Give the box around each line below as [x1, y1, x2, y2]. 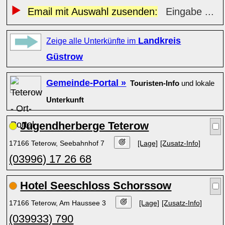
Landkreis [138, 36, 181, 46]
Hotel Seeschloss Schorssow [20, 179, 172, 192]
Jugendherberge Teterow [20, 120, 149, 132]
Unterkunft [46, 96, 84, 104]
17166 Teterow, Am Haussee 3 [9, 199, 108, 207]
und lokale [179, 79, 215, 87]
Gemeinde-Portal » [46, 78, 127, 88]
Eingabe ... [165, 6, 214, 17]
